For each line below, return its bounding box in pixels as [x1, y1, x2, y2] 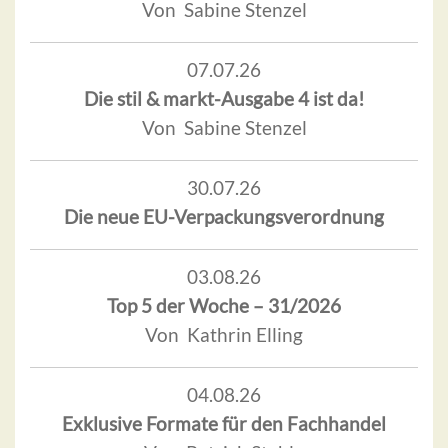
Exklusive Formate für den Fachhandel [62, 412, 386, 436]
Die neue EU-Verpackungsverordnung [64, 205, 384, 229]
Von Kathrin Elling [145, 323, 303, 347]
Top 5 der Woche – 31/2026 [107, 294, 341, 318]
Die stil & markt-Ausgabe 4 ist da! [83, 87, 365, 111]
